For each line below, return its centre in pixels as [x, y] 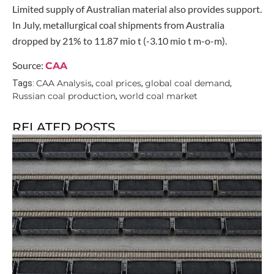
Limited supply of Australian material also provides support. [137, 9]
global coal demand [187, 83]
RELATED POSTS [64, 127]
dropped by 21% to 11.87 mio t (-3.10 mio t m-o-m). [120, 40]
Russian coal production [64, 96]
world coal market [158, 96]
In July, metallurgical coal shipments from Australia [118, 24]
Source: [29, 65]
